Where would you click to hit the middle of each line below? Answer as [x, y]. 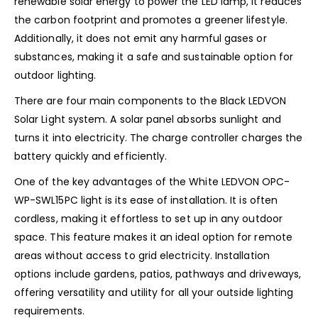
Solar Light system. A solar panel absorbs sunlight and [148, 120]
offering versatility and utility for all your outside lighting [154, 293]
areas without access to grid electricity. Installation [142, 256]
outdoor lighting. [55, 76]
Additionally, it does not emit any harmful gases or [141, 39]
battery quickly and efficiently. [91, 157]
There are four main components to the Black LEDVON [150, 101]
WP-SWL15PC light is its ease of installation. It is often [146, 201]
